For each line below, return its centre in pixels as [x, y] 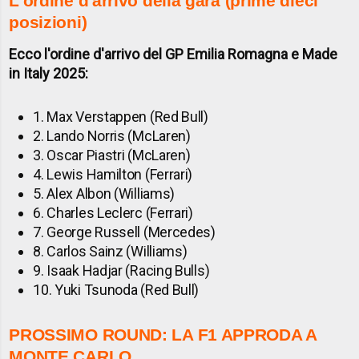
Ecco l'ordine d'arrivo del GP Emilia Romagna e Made [173, 54]
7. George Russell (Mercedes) [124, 232]
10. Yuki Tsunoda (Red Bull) [116, 290]
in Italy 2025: [49, 74]
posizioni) [48, 22]
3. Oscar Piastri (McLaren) [112, 155]
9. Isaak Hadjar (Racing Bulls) [121, 271]
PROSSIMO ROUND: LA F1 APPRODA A [163, 335]
